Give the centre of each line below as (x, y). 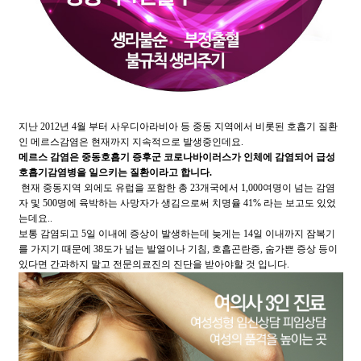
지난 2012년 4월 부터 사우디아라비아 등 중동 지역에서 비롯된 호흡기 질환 (178, 127)
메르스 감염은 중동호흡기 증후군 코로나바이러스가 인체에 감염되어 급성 (176, 157)
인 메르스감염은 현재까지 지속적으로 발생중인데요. (131, 142)
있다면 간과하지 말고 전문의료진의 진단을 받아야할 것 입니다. (154, 264)
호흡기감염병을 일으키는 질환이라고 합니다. (115, 172)
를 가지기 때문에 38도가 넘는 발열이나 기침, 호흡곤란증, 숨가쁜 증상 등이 (178, 249)
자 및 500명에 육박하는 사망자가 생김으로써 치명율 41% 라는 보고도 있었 (177, 203)
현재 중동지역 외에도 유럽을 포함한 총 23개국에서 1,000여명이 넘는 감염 (176, 188)
